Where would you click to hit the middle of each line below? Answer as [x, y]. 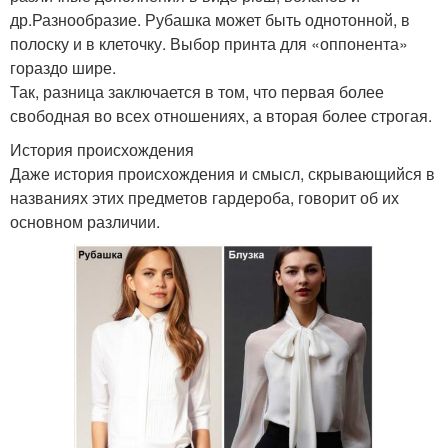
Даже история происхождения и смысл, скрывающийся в [222, 174]
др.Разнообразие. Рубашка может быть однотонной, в [210, 20]
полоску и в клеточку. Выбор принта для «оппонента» [209, 44]
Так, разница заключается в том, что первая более [197, 92]
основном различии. [85, 222]
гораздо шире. [63, 68]
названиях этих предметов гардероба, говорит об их [204, 198]
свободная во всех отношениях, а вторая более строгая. [221, 116]
